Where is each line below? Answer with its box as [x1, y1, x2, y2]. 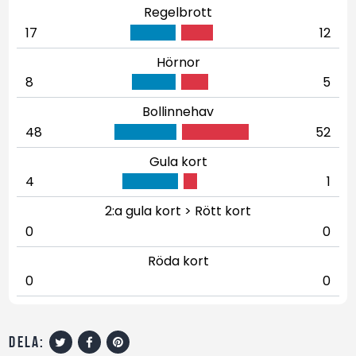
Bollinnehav [142, 103, 214, 122]
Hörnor [156, 52, 200, 72]
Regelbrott [144, 3, 212, 22]
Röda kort [147, 251, 209, 270]
